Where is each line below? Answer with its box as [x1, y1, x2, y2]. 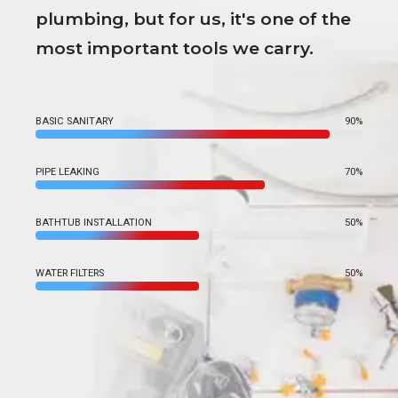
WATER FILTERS [36, 267, 104, 279]
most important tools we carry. [36, 36, 314, 59]
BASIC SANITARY [36, 115, 114, 127]
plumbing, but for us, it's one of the [36, 7, 351, 29]
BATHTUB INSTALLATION [36, 216, 152, 228]
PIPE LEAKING [36, 165, 99, 178]
